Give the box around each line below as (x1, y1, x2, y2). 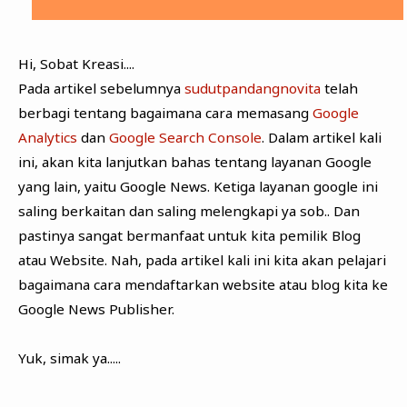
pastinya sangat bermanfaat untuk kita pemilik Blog (17, 225, 361, 244)
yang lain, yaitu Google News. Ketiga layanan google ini (17, 176, 378, 195)
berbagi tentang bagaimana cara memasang (17, 103, 313, 122)
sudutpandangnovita (184, 78, 321, 97)
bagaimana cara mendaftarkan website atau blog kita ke (17, 274, 388, 293)
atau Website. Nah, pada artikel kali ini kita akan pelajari (17, 250, 386, 269)
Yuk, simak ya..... (17, 348, 124, 367)
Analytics (17, 127, 77, 146)
